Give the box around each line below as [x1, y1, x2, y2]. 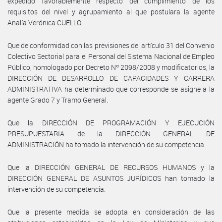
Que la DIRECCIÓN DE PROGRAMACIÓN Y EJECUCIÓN [7, 117, 215, 127]
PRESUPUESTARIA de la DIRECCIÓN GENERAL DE [7, 128, 215, 138]
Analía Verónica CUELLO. [7, 17, 82, 27]
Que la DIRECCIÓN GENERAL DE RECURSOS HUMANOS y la [7, 162, 215, 172]
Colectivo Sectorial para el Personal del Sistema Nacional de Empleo [7, 51, 215, 61]
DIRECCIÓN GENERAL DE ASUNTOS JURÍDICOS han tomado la [7, 173, 215, 183]
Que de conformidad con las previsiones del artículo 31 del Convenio [7, 40, 215, 50]
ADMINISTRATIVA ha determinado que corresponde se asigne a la [7, 84, 215, 94]
